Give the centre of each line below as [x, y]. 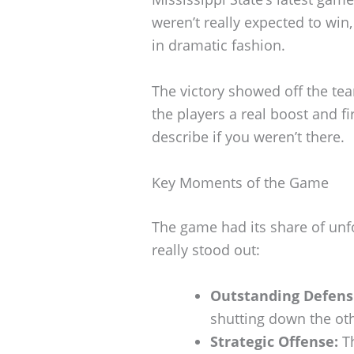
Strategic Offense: [274, 341]
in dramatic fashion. [218, 45]
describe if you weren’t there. [248, 137]
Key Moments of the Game [240, 182]
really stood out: [206, 249]
